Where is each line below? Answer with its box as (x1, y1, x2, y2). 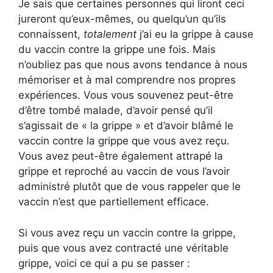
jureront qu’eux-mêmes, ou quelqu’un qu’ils (18, 13, 226, 26)
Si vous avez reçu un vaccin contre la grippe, (18, 226, 236, 239)
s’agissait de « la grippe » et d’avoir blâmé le (18, 119, 233, 132)
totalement (83, 28, 136, 41)
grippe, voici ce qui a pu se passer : (18, 257, 190, 269)
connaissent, (18, 28, 83, 41)
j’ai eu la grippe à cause (136, 28, 253, 41)
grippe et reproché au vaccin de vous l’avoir (18, 165, 230, 178)
